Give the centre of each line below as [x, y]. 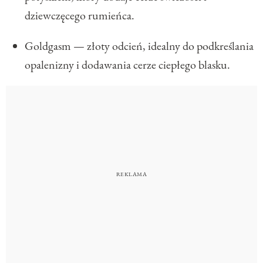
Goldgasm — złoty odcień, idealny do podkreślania [139, 45]
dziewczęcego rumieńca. [80, 15]
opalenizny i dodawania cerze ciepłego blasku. [127, 64]
